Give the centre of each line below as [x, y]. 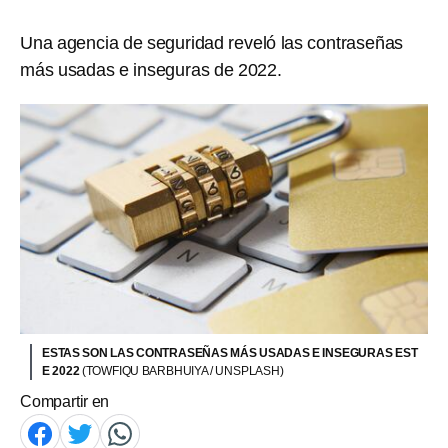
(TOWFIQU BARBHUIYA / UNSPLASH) [182, 370]
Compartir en [65, 401]
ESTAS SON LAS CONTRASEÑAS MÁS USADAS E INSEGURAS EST [230, 352]
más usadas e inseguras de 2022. [151, 70]
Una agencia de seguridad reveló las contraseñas [212, 43]
